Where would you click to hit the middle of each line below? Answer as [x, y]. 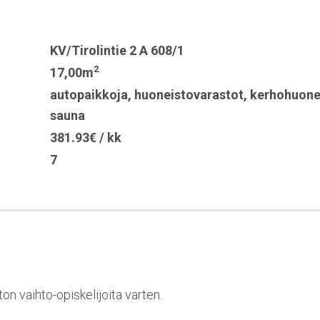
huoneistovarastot [189, 94]
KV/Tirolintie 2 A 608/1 [117, 50]
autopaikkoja [89, 94]
